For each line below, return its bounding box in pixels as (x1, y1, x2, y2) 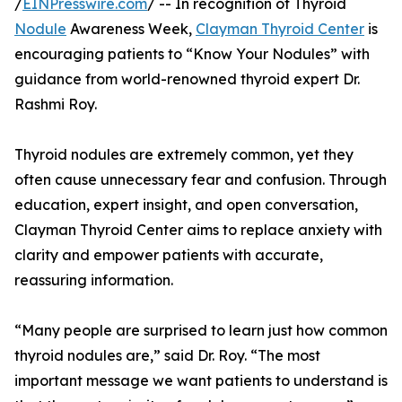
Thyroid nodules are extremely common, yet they (14, 145, 354, 164)
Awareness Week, (66, 20, 196, 39)
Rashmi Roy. (14, 95, 97, 114)
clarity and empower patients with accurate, (14, 246, 323, 265)
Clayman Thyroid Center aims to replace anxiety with (14, 221, 382, 240)
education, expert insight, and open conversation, (14, 196, 358, 214)
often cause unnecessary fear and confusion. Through (14, 170, 387, 189)
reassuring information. (14, 271, 173, 290)
